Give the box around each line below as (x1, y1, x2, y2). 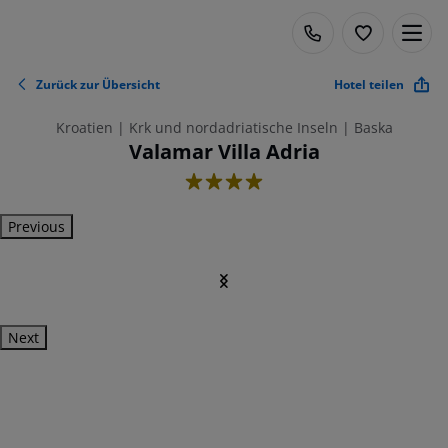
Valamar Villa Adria (128, 138, 320, 165)
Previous (8, 217, 65, 236)
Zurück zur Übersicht (36, 75, 160, 93)
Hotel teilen (334, 75, 404, 93)
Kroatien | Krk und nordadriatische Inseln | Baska (55, 118, 393, 137)
